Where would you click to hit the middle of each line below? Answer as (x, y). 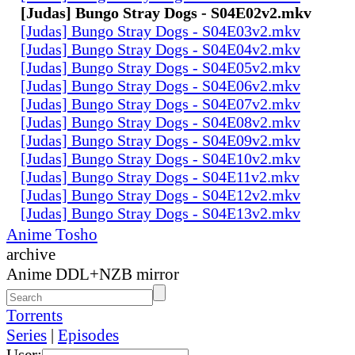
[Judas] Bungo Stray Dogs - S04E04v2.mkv (160, 49)
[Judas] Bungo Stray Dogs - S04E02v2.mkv (166, 12)
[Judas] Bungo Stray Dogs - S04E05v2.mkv (160, 67)
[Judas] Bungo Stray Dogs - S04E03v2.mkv (160, 31)
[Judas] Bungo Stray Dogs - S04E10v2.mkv (160, 158)
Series (27, 335)
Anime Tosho (52, 234)
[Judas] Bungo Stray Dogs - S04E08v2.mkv (160, 122)
